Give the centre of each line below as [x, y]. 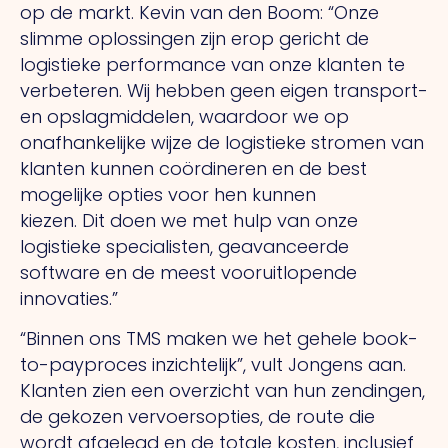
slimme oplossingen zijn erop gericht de [194, 38]
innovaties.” [69, 298]
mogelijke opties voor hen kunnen [168, 194]
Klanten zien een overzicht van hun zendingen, [222, 391]
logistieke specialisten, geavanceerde [184, 246]
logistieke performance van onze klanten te [212, 64]
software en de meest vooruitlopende [188, 272]
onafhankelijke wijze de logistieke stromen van [222, 142]
